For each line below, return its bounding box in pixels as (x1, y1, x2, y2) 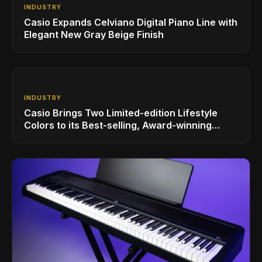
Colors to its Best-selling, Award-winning (24, 119, 212, 132)
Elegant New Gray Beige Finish (24, 29, 164, 41)
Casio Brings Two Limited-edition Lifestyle (24, 107, 218, 119)
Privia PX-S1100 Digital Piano (24, 132, 155, 144)
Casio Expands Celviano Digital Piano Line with (24, 16, 237, 29)
